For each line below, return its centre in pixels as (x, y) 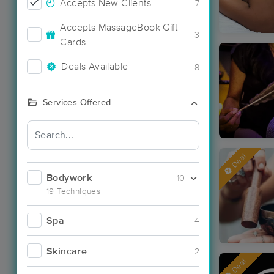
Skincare (67, 251)
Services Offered (77, 102)
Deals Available (95, 67)
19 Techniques (74, 191)
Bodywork (69, 178)
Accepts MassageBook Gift (119, 27)
